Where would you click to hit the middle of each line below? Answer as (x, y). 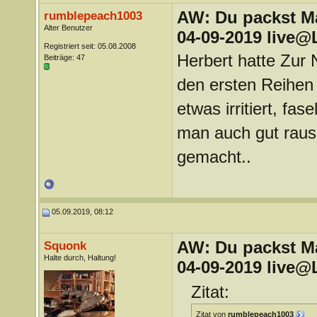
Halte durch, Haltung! (80, 258)
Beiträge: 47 (64, 57)
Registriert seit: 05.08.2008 (90, 46)
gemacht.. (214, 157)
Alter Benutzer (68, 28)
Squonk (65, 246)
